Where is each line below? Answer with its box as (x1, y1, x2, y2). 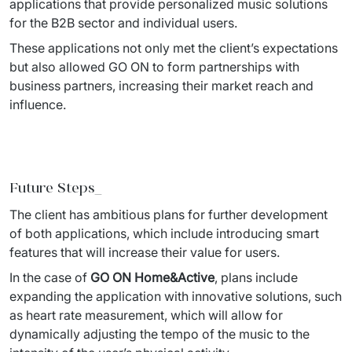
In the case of (9, 269, 90, 285)
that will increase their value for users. (60, 244, 283, 260)
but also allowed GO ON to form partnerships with (9, 58, 299, 75)
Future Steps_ (9, 178, 102, 196)
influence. (9, 96, 69, 112)
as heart (9, 306, 59, 323)
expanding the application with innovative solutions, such (9, 288, 342, 304)
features (9, 244, 60, 260)
